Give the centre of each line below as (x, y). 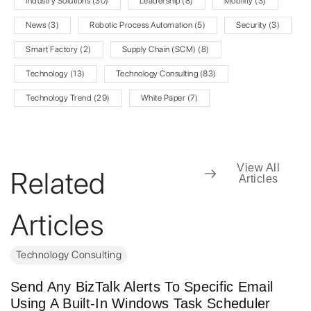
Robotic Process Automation (141, 25)
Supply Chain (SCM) (159, 50)
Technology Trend (59, 98)
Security (251, 25)
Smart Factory (52, 50)
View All (259, 168)
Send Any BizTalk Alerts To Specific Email (142, 287)
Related (58, 183)
